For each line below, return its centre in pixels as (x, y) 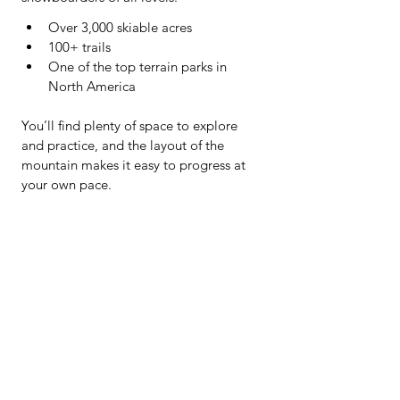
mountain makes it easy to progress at (135, 165)
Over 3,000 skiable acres (120, 27)
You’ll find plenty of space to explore (131, 125)
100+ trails (79, 47)
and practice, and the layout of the (125, 145)
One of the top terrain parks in (139, 67)
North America (92, 86)
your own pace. (67, 184)
